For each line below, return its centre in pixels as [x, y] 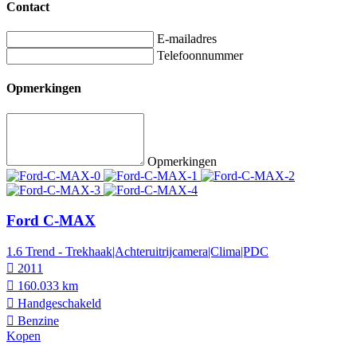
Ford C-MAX [51, 221]
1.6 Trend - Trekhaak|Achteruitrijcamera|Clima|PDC [137, 251]
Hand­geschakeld [58, 303]
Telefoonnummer [200, 56]
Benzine [37, 321]
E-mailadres [187, 39]
